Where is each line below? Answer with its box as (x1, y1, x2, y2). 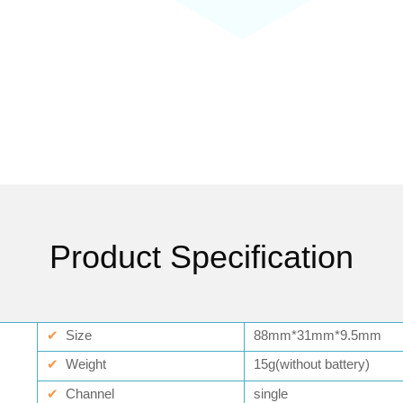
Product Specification (49, 238, 354, 275)
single (254, 386, 288, 401)
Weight (58, 356, 106, 372)
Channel (66, 386, 114, 401)
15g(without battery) (254, 356, 370, 372)
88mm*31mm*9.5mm (254, 327, 381, 343)
